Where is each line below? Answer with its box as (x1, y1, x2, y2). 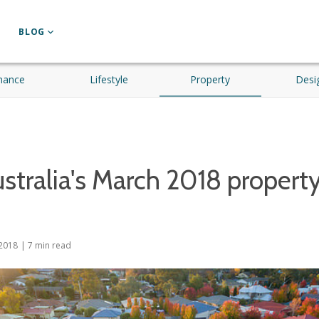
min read (33, 239, 71, 251)
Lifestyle (89, 73, 128, 86)
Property (190, 73, 231, 86)
